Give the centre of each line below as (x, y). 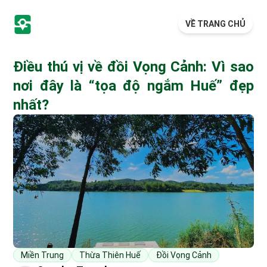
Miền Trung (43, 255)
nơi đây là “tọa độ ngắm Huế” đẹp (133, 86)
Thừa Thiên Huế (110, 255)
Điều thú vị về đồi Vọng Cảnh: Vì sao (133, 67)
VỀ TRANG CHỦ (215, 24)
